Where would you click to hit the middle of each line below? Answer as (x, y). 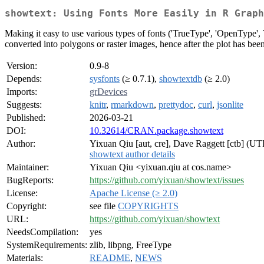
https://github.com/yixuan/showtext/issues (167, 180)
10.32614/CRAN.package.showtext (156, 131)
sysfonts (105, 79)
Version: (22, 66)
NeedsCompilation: (42, 232)
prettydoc (176, 105)
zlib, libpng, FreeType (131, 245)
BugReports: (30, 180)
